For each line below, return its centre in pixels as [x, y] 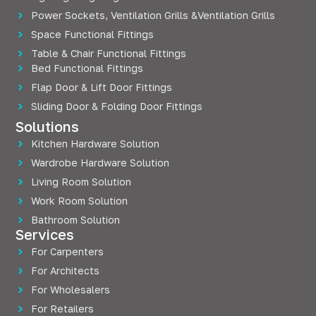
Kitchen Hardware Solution [96, 144]
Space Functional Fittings [93, 34]
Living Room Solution [81, 182]
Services [45, 235]
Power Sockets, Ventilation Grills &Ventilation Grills [153, 15]
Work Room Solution [80, 201]
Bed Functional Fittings [87, 68]
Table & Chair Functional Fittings [109, 53]
